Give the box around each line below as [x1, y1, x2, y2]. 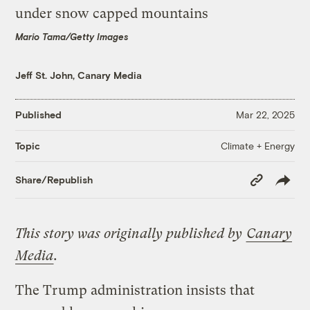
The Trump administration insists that [15, 282, 255, 299]
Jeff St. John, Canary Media [15, 69, 143, 81]
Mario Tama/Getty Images [15, 30, 129, 42]
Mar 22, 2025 [235, 109, 295, 121]
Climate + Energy [220, 139, 295, 152]
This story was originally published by [15, 226, 246, 242]
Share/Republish [15, 174, 93, 186]
